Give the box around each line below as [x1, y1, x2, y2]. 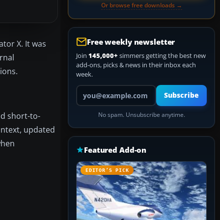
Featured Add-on [84, 145, 147, 155]
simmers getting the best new [118, 51, 206, 60]
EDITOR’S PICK [85, 167, 129, 173]
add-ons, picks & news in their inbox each [76, 60, 196, 69]
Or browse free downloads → [101, 1, 182, 9]
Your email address [76, 84, 131, 93]
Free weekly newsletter [87, 37, 175, 47]
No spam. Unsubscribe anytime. [98, 111, 185, 118]
